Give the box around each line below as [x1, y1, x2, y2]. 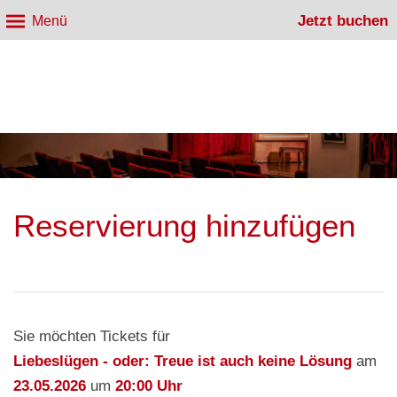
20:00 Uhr [115, 376, 183, 394]
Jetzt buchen [298, 11, 388, 29]
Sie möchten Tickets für [13, 326, 170, 345]
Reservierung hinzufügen [13, 207, 355, 243]
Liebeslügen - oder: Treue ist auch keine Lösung [13, 351, 352, 370]
